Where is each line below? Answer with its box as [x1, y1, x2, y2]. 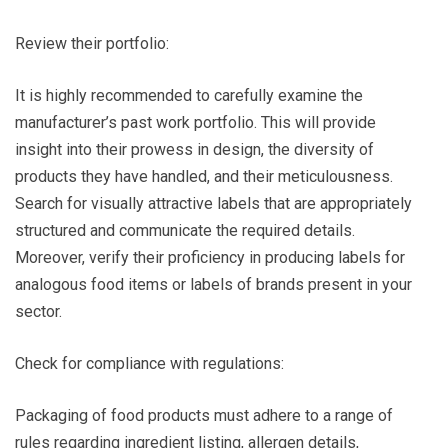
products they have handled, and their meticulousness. [15, 167, 393, 187]
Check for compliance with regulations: [15, 354, 284, 374]
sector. [15, 302, 62, 322]
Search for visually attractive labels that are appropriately [15, 194, 412, 214]
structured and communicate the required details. [15, 221, 355, 241]
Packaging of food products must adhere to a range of [15, 406, 393, 426]
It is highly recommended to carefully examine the [15, 86, 363, 106]
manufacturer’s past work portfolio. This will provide [15, 113, 376, 133]
